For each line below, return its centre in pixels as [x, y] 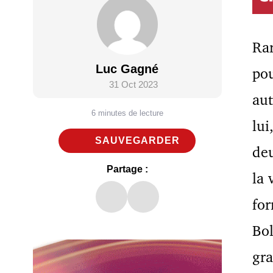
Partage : [127, 169]
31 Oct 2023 [133, 85]
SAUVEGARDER [138, 141]
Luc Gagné [127, 69]
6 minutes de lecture [127, 113]
